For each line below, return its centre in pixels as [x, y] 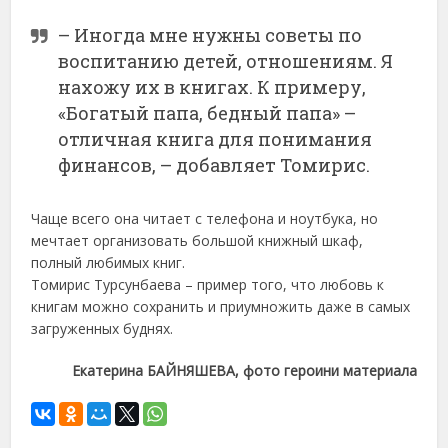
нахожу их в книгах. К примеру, [212, 87]
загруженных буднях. [102, 329]
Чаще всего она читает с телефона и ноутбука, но [205, 219]
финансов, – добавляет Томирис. [214, 165]
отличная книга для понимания [215, 139]
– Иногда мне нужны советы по [210, 35]
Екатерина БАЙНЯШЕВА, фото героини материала [244, 371]
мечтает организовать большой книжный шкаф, [197, 241]
